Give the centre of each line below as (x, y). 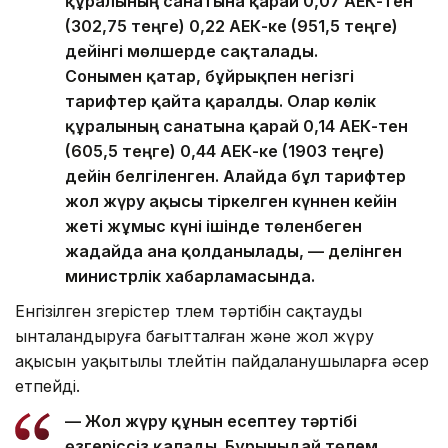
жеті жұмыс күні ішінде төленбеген (213, 226)
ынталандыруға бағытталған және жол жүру (194, 336)
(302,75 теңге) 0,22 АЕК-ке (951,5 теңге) (231, 26)
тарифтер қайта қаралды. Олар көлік (220, 101)
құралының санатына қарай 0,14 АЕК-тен (236, 126)
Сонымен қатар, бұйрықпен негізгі (209, 76)
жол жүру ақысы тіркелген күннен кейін (231, 201)
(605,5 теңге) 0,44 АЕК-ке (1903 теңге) (225, 151)
